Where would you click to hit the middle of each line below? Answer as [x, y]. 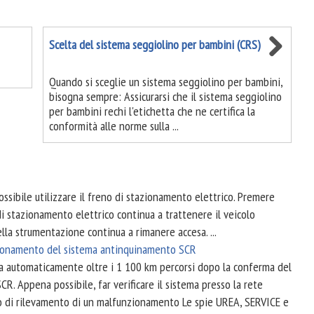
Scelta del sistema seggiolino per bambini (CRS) [155, 45]
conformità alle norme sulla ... [114, 126]
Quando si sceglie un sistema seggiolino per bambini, [165, 82]
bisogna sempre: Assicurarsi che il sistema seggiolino [165, 96]
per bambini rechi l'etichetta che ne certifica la [152, 111]
